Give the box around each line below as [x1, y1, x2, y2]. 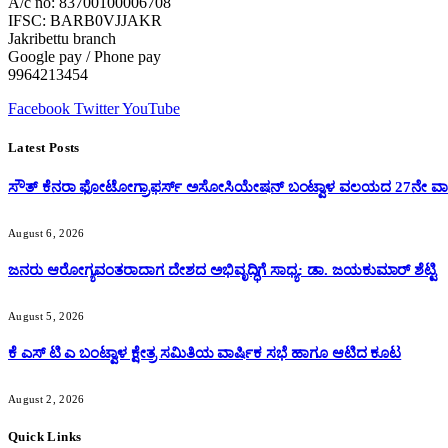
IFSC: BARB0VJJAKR [8, 11, 162, 29]
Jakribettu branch [8, 29, 116, 47]
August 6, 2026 [8, 226, 85, 239]
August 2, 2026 [8, 392, 85, 405]
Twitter [74, 99, 119, 117]
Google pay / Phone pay [8, 47, 161, 65]
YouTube [122, 99, 180, 117]
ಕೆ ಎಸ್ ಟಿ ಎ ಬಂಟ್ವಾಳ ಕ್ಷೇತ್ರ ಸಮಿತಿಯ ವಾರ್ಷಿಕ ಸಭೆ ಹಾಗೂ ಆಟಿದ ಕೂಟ [8, 344, 402, 361]
